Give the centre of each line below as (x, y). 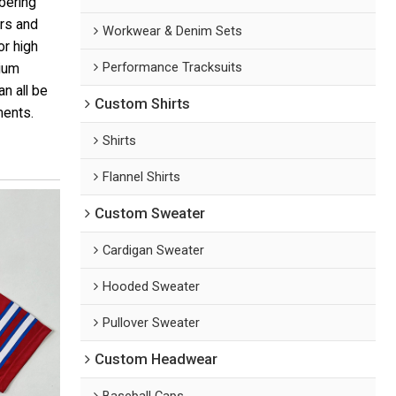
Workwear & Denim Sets (173, 30)
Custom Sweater (150, 213)
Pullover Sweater (152, 322)
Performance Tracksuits (173, 67)
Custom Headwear (156, 359)
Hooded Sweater (152, 286)
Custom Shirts (143, 103)
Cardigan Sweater (154, 250)
